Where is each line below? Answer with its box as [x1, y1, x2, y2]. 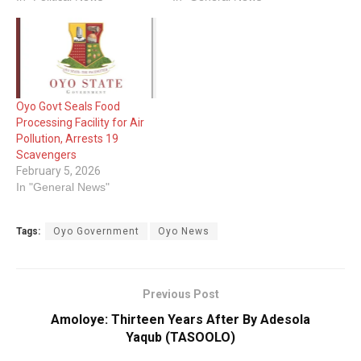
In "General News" [16, 180, 110, 193]
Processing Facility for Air [16, 115, 144, 129]
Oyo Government [53, 225, 139, 237]
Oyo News [158, 225, 210, 237]
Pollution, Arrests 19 [16, 131, 118, 145]
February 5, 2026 [16, 164, 101, 177]
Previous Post [142, 287, 219, 301]
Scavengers [16, 147, 79, 161]
